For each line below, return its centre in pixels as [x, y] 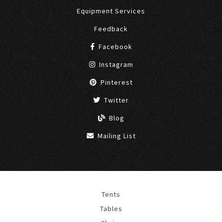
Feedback [111, 28]
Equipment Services [111, 11]
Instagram [115, 64]
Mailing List [115, 136]
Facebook [114, 46]
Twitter [115, 100]
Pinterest [115, 82]
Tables [111, 208]
